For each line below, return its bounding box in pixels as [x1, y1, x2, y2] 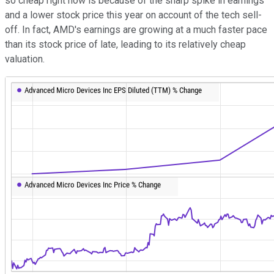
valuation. [5, 53, 45, 65]
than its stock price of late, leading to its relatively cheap [5, 39, 246, 51]
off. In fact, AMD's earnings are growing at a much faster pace [5, 24, 267, 36]
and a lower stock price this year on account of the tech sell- [5, 9, 262, 21]
